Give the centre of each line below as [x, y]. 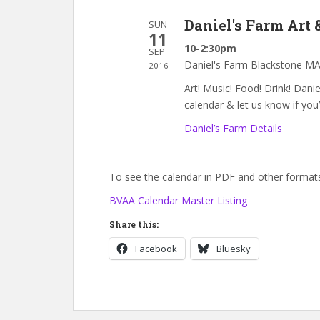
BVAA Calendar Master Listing [178, 200]
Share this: [134, 224]
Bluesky [234, 248]
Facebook [156, 248]
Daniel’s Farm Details [233, 128]
